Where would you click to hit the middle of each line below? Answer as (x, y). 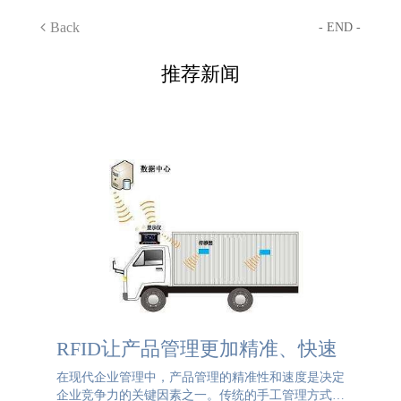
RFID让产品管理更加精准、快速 (196, 349)
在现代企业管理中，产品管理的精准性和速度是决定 (200, 377)
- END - (340, 27)
